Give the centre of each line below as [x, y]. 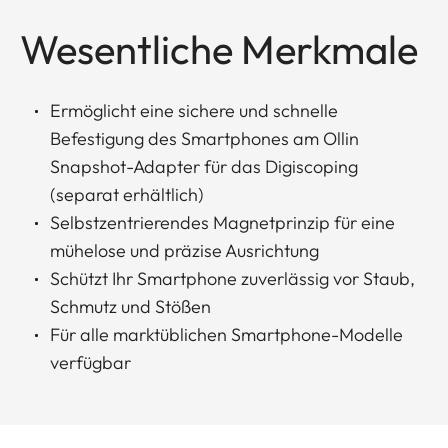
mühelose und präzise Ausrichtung [184, 250]
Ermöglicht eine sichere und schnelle [194, 110]
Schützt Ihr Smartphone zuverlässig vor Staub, [232, 278]
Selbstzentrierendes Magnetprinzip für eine [222, 222]
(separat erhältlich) [127, 194]
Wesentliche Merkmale [219, 48]
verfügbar [90, 362]
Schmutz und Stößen [130, 306]
